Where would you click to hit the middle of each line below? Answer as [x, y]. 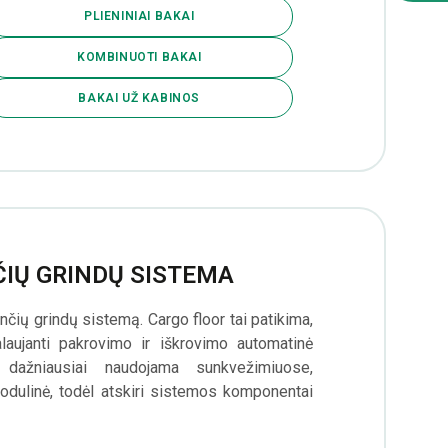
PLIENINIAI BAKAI [139, 16]
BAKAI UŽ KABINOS [139, 97]
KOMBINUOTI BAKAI [139, 57]
